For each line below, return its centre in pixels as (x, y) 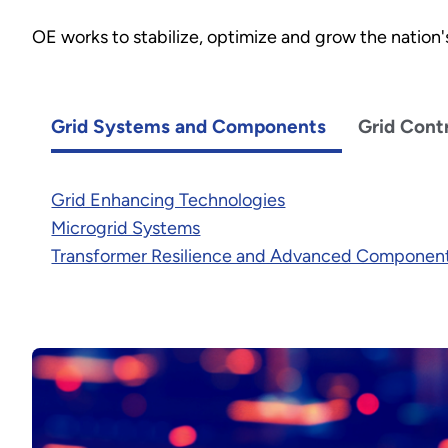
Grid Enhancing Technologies (168, 200)
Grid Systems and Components (189, 126)
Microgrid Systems (126, 228)
